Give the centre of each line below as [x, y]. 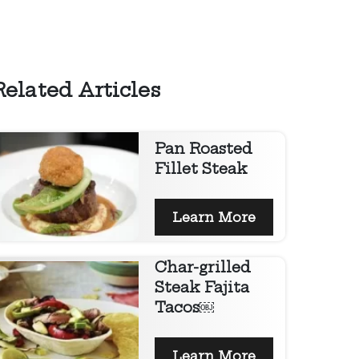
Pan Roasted [204, 148]
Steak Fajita [202, 288]
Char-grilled [203, 268]
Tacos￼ [184, 308]
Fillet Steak [201, 168]
